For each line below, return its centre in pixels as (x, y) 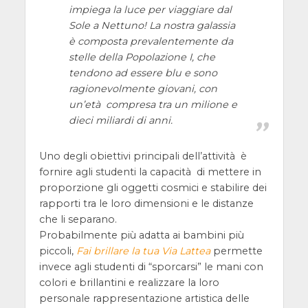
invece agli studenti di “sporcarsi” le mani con (151, 266)
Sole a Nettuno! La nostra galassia (152, 25)
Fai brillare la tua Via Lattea (143, 251)
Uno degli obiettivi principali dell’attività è (143, 156)
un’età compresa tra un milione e (153, 104)
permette (236, 251)
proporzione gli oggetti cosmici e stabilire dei (153, 187)
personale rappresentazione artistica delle (144, 298)
